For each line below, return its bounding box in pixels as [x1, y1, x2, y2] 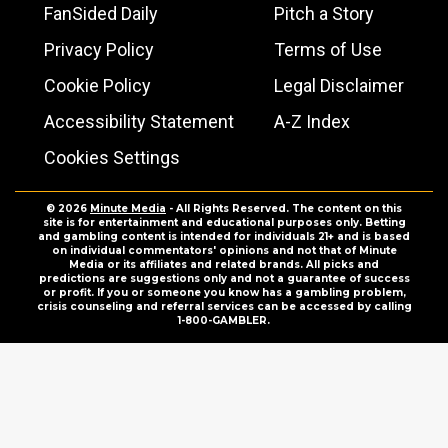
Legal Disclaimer [274, 75, 404, 96]
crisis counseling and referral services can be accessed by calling [36, 300, 412, 313]
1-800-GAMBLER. [178, 314, 270, 327]
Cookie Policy [44, 75, 151, 96]
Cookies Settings [44, 147, 180, 168]
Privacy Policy [44, 39, 154, 60]
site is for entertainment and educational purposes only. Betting [42, 216, 406, 229]
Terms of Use [274, 39, 382, 60]
